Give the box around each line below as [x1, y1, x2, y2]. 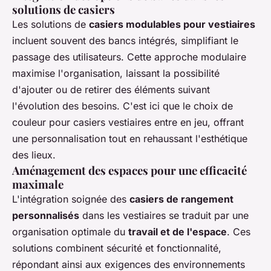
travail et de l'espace [128, 226, 227, 238]
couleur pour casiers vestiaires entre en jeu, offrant [12, 116, 244, 128]
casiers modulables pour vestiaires [89, 18, 255, 30]
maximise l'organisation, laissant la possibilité [12, 67, 220, 79]
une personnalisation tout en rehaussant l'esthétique [12, 132, 247, 145]
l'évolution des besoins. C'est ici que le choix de [12, 100, 233, 112]
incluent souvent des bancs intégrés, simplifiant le [12, 34, 238, 47]
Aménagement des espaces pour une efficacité [12, 163, 247, 178]
